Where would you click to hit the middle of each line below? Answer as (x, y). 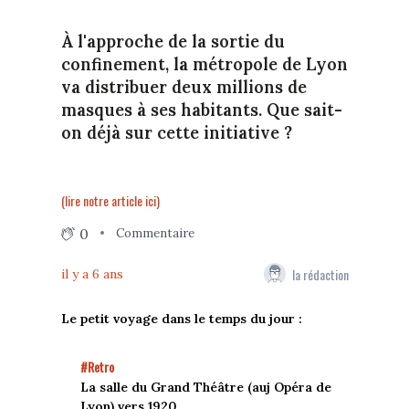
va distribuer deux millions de (184, 87)
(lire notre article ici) (110, 200)
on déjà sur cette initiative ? (181, 132)
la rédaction (320, 274)
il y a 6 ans (92, 273)
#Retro (97, 367)
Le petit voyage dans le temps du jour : (181, 319)
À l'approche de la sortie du (173, 41)
